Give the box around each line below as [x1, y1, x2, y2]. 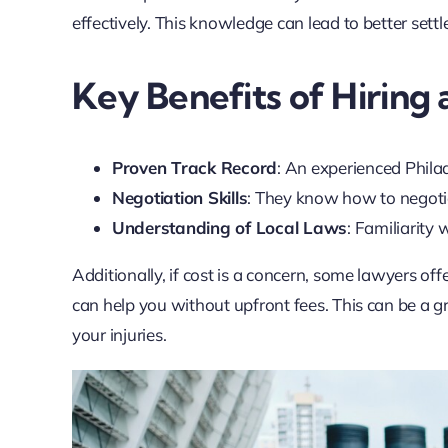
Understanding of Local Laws [111, 216, 348, 238]
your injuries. [71, 323, 167, 345]
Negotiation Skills [111, 186, 248, 208]
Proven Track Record [111, 156, 278, 178]
